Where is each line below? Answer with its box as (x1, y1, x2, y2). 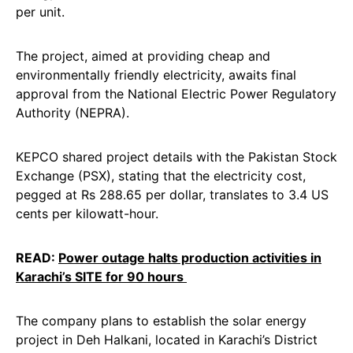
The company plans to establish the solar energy (16, 313, 307, 329)
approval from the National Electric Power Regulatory (16, 86, 336, 102)
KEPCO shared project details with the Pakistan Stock (16, 149, 337, 165)
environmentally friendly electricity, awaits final (16, 67, 296, 83)
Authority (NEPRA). (16, 105, 129, 121)
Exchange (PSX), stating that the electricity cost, (16, 168, 306, 184)
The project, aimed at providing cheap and (16, 48, 270, 64)
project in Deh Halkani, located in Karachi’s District (16, 332, 318, 347)
